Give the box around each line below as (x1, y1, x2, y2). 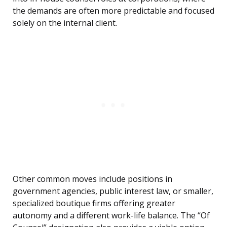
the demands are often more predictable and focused (13, 5, 214, 17)
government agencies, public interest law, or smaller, (13, 185, 213, 197)
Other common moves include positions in (13, 173, 172, 185)
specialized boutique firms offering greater (13, 198, 175, 209)
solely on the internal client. (13, 17, 117, 29)
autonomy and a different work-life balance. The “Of (13, 210, 210, 221)
